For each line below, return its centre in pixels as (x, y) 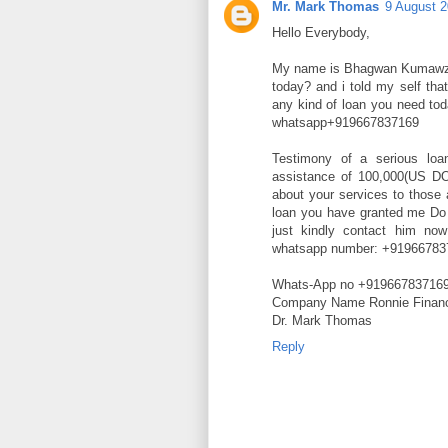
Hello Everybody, (321, 32)
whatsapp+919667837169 (345, 122)
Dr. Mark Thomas (322, 320)
